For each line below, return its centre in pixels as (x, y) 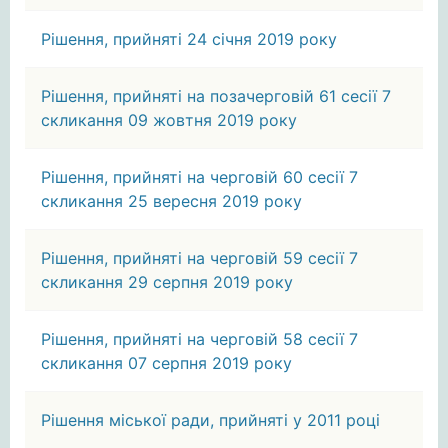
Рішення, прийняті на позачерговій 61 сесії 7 (216, 96)
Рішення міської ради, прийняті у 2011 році (210, 420)
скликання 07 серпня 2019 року (166, 363)
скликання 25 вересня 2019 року (171, 201)
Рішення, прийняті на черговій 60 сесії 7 (199, 177)
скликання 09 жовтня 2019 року (169, 120)
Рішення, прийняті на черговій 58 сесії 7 (199, 339)
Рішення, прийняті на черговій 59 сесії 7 (199, 258)
